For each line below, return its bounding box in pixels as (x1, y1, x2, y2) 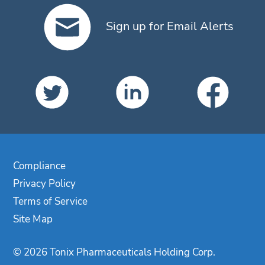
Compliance (13, 159, 66, 173)
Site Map (13, 212, 53, 226)
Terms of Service (13, 195, 88, 208)
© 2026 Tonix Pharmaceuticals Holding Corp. (13, 245, 216, 259)
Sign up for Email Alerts (102, 18, 234, 34)
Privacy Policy (13, 177, 76, 190)
